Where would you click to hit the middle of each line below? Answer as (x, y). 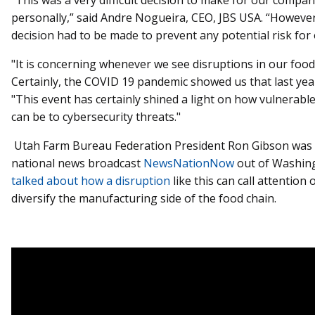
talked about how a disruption (91, 180)
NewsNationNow (190, 163)
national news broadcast (77, 163)
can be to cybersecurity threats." (96, 116)
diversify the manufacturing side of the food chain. (144, 198)
